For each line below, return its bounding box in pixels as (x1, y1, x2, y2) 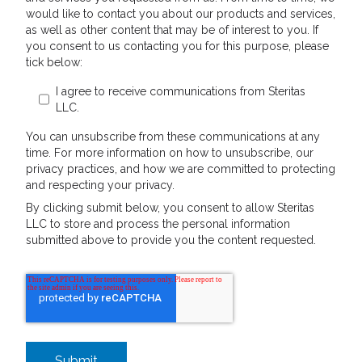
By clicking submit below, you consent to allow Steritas (26, 201, 314, 214)
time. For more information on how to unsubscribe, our (26, 146, 314, 159)
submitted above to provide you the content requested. (26, 234, 316, 246)
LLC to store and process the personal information (26, 217, 290, 230)
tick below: (26, 56, 82, 69)
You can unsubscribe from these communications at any (26, 130, 320, 143)
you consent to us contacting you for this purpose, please (26, 40, 329, 53)
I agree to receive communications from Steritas (56, 85, 305, 98)
